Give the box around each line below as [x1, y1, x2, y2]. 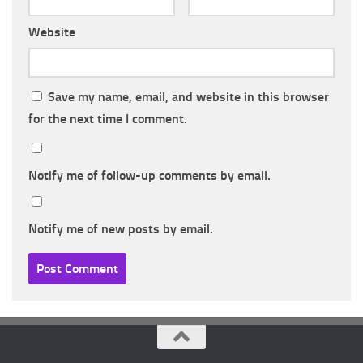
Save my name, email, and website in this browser [48, 89, 329, 105]
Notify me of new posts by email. [28, 221, 213, 237]
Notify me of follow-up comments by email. [28, 168, 271, 184]
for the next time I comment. [28, 111, 187, 127]
